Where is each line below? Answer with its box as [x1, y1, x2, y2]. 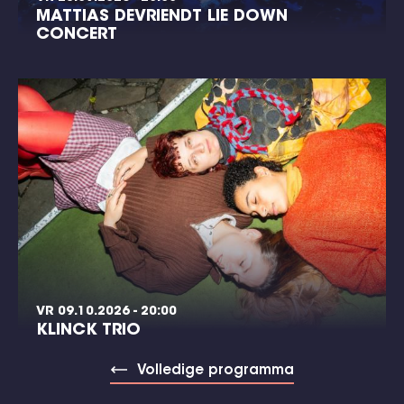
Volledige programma [137, 363, 294, 378]
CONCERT [36, 26, 117, 43]
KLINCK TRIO [36, 322, 141, 339]
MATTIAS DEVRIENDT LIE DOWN [36, 8, 288, 25]
